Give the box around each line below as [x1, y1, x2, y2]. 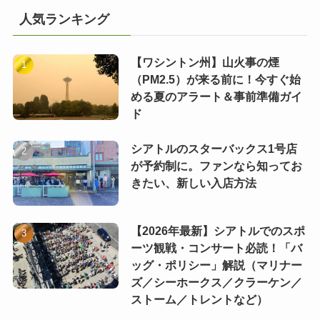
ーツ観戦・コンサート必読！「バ [130, 242, 302, 255]
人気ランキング [19, 11, 109, 26]
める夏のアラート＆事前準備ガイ [130, 91, 302, 104]
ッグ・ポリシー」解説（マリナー [130, 259, 302, 272]
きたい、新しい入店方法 [130, 176, 256, 189]
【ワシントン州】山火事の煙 [130, 56, 279, 69]
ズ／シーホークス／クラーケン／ [130, 276, 302, 289]
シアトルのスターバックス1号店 [130, 142, 297, 155]
